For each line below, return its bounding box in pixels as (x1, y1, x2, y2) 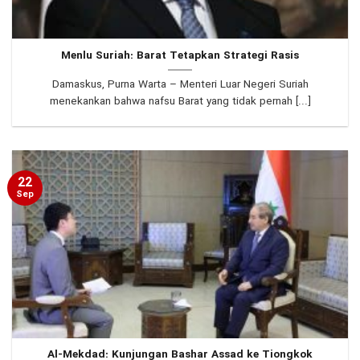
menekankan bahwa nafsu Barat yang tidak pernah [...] (49, 92, 311, 110)
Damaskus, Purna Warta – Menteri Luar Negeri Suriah (51, 76, 309, 93)
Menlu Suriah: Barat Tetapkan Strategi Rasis (61, 47, 299, 64)
